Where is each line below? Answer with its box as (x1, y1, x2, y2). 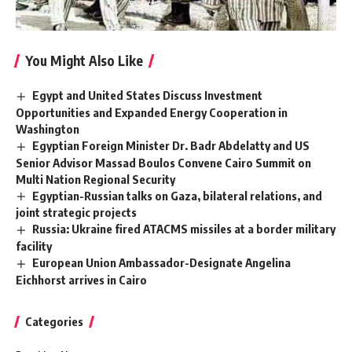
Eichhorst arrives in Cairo (16, 273, 147, 288)
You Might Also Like (25, 51, 143, 69)
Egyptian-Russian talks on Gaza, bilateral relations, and (32, 188, 323, 203)
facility (16, 239, 52, 254)
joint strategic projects (16, 205, 137, 220)
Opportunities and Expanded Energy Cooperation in (16, 104, 288, 119)
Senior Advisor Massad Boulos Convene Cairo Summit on (16, 155, 311, 170)
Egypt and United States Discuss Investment (32, 87, 263, 102)
